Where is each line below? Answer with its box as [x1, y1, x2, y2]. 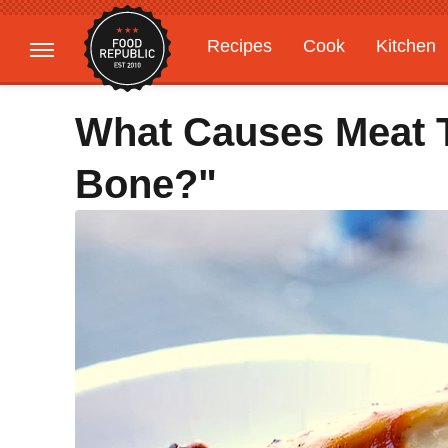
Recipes [207, 36, 272, 56]
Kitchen [376, 36, 436, 56]
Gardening [207, 75, 291, 95]
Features [322, 75, 393, 95]
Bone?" [75, 162, 217, 206]
